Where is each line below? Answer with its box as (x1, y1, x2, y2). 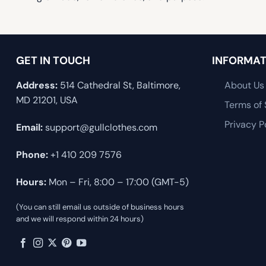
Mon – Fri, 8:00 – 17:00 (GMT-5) (46, 175, 189, 188)
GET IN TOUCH (16, 53, 90, 68)
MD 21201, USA (16, 94, 78, 107)
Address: (16, 79, 58, 92)
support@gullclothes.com (43, 121, 157, 134)
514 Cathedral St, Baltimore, (58, 79, 180, 92)
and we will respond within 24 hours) (16, 214, 144, 224)
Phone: (16, 148, 48, 161)
